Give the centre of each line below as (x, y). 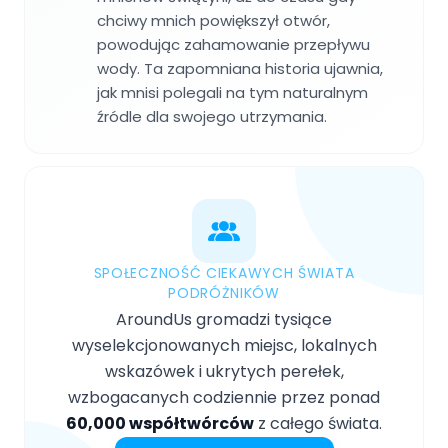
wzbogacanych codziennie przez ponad (224, 398)
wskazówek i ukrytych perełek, (224, 372)
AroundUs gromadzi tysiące (224, 320)
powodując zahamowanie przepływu (233, 45)
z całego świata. (318, 424)
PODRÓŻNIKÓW (224, 293)
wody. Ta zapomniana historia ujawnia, (240, 69)
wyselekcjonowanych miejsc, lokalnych (224, 346)
